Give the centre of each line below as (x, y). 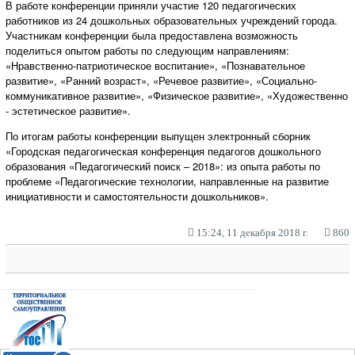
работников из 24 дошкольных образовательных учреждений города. (172, 20)
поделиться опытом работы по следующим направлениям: (147, 50)
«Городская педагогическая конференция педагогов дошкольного (163, 151)
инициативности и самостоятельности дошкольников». (137, 196)
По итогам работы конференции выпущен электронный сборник (158, 136)
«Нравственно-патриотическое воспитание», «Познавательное (155, 65)
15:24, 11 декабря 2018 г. (251, 232)
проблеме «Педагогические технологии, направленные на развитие (167, 181)
